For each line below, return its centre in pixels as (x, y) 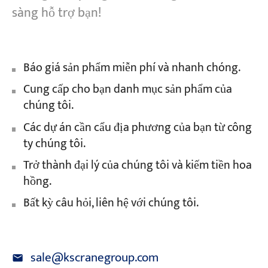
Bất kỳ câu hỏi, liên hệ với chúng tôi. (111, 203)
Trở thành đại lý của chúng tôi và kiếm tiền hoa (137, 165)
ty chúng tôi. (54, 144)
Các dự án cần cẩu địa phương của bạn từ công (137, 127)
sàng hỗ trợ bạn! (56, 13)
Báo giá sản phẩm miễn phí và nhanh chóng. (132, 68)
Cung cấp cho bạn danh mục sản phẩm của (127, 90)
